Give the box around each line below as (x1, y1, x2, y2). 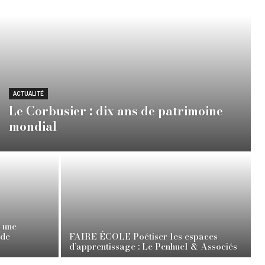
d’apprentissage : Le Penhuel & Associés (69, 240, 237, 254)
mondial (8, 117, 57, 136)
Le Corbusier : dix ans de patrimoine (8, 102, 223, 121)
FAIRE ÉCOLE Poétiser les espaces (69, 230, 218, 244)
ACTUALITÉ (12, 91, 44, 98)
